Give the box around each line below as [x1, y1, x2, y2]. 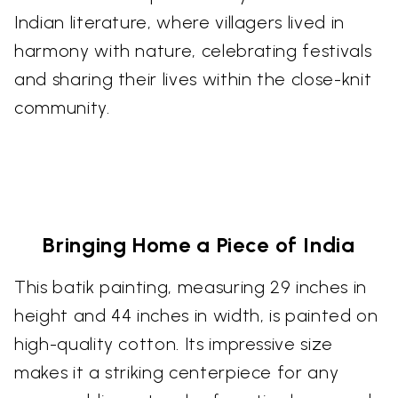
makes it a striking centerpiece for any [14, 362, 339, 384]
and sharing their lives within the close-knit [14, 68, 372, 91]
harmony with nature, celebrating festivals [14, 40, 372, 62]
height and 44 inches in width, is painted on [14, 305, 378, 327]
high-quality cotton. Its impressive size [14, 333, 333, 355]
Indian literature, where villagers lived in [14, 12, 345, 34]
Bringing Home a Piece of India [43, 232, 355, 259]
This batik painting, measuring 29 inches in [14, 276, 367, 298]
